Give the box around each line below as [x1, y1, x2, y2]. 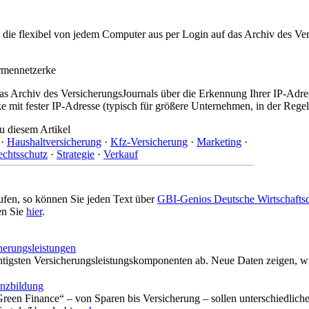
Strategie [57, 148, 94, 160]
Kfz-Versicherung [110, 135, 188, 148]
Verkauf [103, 148, 138, 160]
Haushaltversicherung [7, 135, 101, 148]
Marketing [197, 135, 241, 148]
